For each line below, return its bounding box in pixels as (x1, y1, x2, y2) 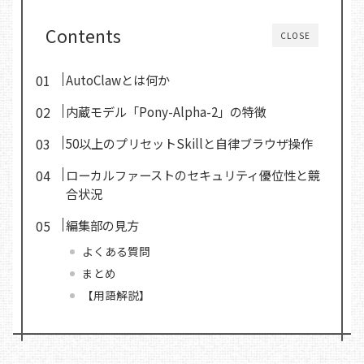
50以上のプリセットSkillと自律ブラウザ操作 (66, 133, 314, 152)
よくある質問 (82, 242, 151, 259)
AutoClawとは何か (66, 70, 171, 89)
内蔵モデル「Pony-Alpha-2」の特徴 (66, 102, 267, 120)
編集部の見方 (66, 215, 140, 234)
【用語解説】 (82, 286, 151, 303)
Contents (45, 22, 121, 48)
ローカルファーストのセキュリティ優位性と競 (66, 165, 321, 184)
